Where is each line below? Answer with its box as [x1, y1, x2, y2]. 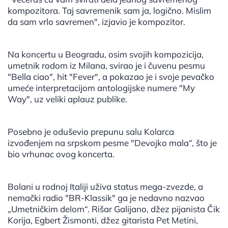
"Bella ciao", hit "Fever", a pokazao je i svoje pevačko [8, 71, 214, 82]
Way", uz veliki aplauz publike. [8, 94, 127, 105]
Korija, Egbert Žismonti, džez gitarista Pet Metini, [8, 215, 198, 226]
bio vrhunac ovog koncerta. [8, 149, 115, 160]
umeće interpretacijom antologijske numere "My [8, 82, 195, 94]
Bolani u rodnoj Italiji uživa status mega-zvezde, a [8, 181, 203, 192]
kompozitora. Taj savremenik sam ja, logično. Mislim [8, 5, 211, 16]
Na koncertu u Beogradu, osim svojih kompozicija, [8, 49, 204, 60]
